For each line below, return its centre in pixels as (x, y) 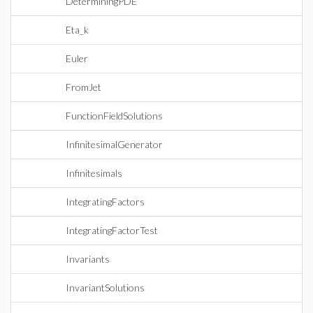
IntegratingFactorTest (112, 230)
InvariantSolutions (105, 287)
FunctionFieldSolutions (114, 116)
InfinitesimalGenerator (114, 144)
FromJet (83, 87)
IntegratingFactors (105, 202)
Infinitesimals (94, 173)
